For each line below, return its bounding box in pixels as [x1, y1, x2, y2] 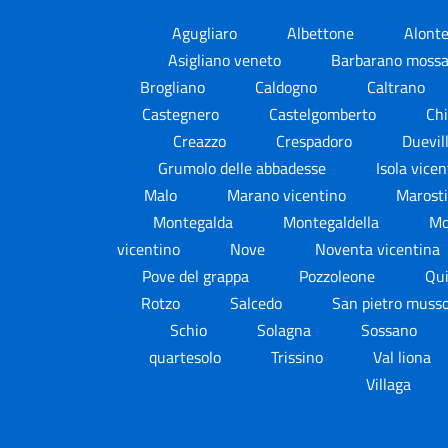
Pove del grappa [142, 263, 253, 288]
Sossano [361, 317, 421, 342]
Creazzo [173, 128, 230, 153]
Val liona [373, 344, 435, 369]
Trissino [271, 344, 327, 369]
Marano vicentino [226, 182, 350, 207]
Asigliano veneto [168, 47, 285, 72]
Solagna [257, 317, 315, 342]
